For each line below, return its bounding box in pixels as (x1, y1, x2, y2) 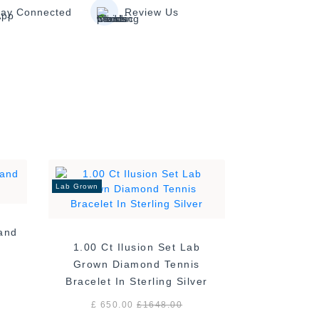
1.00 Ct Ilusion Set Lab (73, 241, 201, 253)
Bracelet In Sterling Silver (66, 276, 208, 288)
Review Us (124, 6, 179, 18)
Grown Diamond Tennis (73, 258, 200, 271)
